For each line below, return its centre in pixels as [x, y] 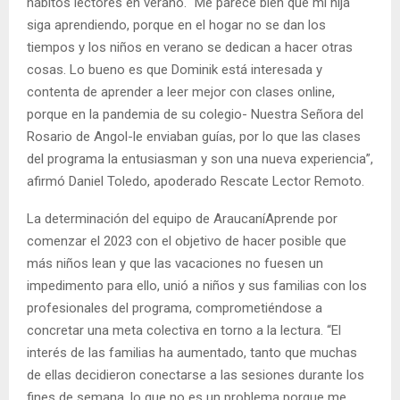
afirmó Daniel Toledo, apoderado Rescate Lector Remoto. [196, 181]
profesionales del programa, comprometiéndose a [175, 308]
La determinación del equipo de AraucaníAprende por [182, 218]
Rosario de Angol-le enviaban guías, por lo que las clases [194, 136]
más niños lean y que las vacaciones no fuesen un [175, 263]
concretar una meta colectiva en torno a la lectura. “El [184, 330]
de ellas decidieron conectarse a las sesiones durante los [196, 375]
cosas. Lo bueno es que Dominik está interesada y [175, 69]
